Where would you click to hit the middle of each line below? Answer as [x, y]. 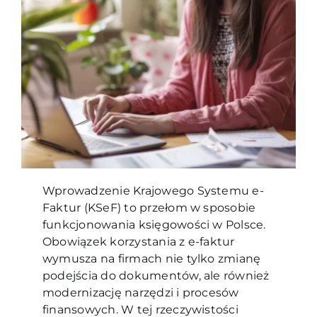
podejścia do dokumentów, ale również [156, 276]
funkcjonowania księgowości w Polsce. [154, 225]
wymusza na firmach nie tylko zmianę [151, 259]
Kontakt [41, 47]
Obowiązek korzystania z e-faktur [138, 242]
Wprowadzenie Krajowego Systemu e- [153, 191]
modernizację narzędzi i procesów [140, 293]
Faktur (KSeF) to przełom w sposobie [149, 208]
